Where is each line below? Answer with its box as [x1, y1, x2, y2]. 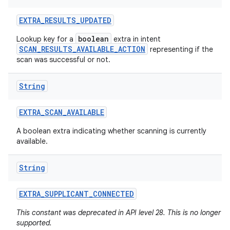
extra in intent [111, 34, 161, 44]
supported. [16, 218, 52, 227]
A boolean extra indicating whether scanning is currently [16, 126, 206, 136]
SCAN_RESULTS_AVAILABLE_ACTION [19, 44, 145, 54]
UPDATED [80, 15, 111, 25]
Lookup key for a [16, 34, 75, 44]
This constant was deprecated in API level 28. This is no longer [16, 208, 221, 217]
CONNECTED [93, 189, 134, 199]
